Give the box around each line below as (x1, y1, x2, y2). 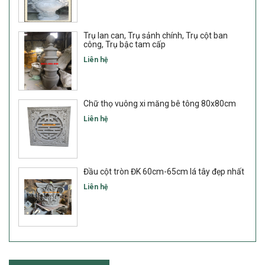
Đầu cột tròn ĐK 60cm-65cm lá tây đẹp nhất (83, 167, 244, 176)
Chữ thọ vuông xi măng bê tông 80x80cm (83, 99, 236, 108)
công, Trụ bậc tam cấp (83, 40, 166, 49)
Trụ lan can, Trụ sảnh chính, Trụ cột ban (83, 31, 228, 40)
